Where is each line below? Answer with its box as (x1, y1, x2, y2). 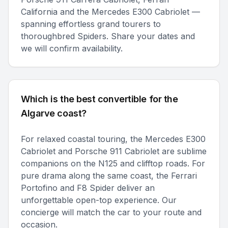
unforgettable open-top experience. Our (21, 195, 177, 205)
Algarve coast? (21, 108, 87, 119)
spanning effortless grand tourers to (21, 19, 161, 29)
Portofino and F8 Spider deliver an (21, 183, 155, 193)
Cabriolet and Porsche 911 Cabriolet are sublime (21, 146, 207, 156)
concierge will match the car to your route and (21, 207, 202, 217)
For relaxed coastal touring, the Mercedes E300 (21, 134, 206, 144)
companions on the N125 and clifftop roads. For (21, 158, 205, 168)
